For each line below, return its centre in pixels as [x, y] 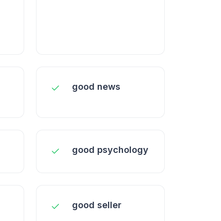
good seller [97, 205]
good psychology [110, 150]
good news [96, 87]
